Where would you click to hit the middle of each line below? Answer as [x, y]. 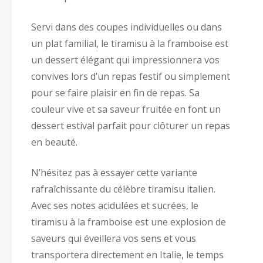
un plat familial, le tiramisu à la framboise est [130, 43]
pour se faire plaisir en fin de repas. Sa [115, 92]
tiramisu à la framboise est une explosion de [129, 222]
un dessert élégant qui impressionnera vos [125, 60]
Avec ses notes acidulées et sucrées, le [115, 205]
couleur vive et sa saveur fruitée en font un [126, 109]
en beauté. [54, 142]
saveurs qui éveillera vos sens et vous [114, 238]
